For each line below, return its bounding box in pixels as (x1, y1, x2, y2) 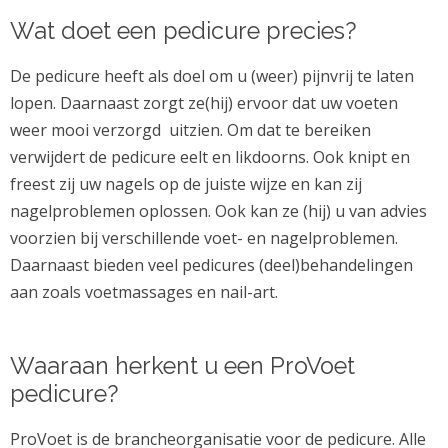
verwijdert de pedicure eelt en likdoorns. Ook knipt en (10, 146, 410, 169)
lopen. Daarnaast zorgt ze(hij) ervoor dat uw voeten (10, 92, 398, 115)
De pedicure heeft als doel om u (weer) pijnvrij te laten (10, 65, 414, 88)
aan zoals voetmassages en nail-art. (10, 281, 278, 304)
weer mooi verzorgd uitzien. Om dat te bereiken (10, 119, 371, 142)
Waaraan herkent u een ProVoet (10, 352, 355, 380)
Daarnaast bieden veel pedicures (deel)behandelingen (10, 254, 413, 277)
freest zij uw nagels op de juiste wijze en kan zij (10, 173, 362, 196)
